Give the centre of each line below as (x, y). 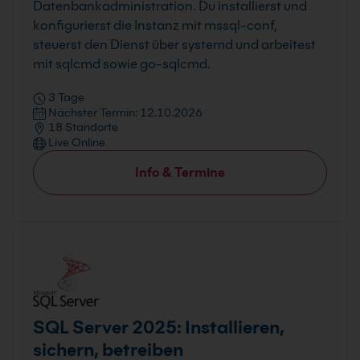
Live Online (76, 142)
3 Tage (65, 97)
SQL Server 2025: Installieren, (159, 327)
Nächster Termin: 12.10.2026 (124, 112)
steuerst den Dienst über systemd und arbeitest (174, 45)
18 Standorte (82, 127)
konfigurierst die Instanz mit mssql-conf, (155, 25)
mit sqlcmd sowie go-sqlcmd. (122, 64)
